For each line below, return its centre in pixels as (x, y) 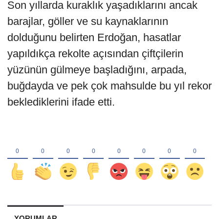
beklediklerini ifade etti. (61, 102)
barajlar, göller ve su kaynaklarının (88, 21)
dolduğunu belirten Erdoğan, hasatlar (94, 37)
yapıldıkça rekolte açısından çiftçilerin (95, 53)
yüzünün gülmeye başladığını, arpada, (97, 69)
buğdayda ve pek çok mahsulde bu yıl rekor (109, 86)
